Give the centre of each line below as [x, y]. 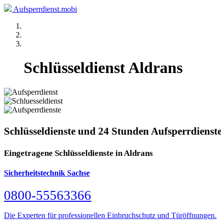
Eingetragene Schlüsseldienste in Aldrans [78, 153]
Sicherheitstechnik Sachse [47, 173]
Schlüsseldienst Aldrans [103, 68]
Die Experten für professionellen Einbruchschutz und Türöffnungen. [110, 216]
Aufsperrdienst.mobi [45, 9]
